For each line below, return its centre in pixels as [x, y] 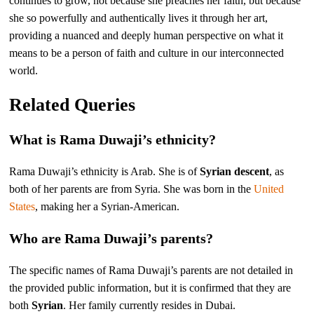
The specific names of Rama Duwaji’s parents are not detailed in [151, 270]
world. [24, 70]
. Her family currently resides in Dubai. [150, 305]
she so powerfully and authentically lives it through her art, [139, 18]
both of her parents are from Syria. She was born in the [132, 189]
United [269, 189]
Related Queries [73, 104]
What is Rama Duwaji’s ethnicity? [113, 139]
